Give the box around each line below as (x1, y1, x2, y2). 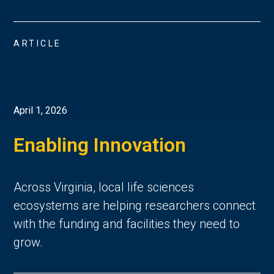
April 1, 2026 (13, 105, 68, 117)
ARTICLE (13, 38, 62, 48)
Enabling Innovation (13, 133, 187, 157)
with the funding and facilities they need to (13, 217, 240, 232)
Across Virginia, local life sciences (13, 180, 194, 195)
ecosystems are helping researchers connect (13, 198, 256, 213)
